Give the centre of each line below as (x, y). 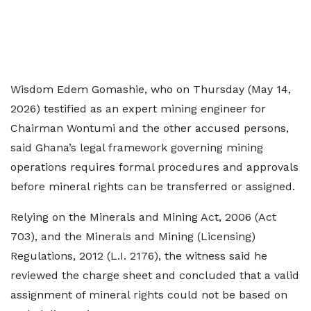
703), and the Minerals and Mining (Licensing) (133, 236)
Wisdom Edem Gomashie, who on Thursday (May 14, (151, 89)
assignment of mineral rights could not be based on (149, 295)
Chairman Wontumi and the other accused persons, (150, 128)
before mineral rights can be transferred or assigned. (153, 186)
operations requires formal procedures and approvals (154, 167)
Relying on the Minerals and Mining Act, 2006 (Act (143, 217)
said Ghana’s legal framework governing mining (137, 148)
